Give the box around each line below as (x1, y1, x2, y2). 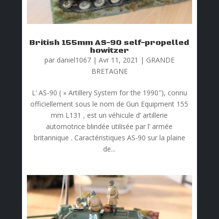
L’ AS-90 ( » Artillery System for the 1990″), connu (31, 88, 187, 98)
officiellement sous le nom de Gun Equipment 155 (30, 99, 189, 109)
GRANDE (146, 55, 175, 65)
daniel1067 (56, 55, 91, 65)
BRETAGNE (91, 66, 128, 76)
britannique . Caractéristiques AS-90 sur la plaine (33, 133, 185, 143)
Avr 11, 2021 (98, 55, 138, 65)
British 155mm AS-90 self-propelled (29, 38, 190, 48)
